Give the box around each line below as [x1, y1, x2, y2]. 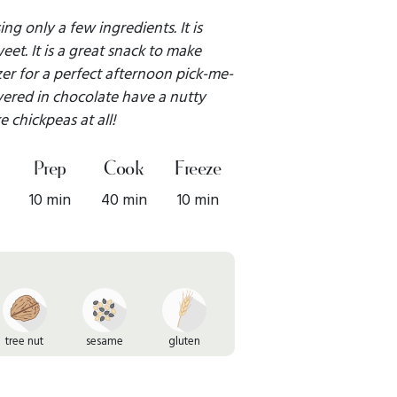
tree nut [5, 331, 44, 350]
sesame [85, 331, 123, 350]
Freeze [175, 157, 222, 183]
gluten [167, 331, 200, 350]
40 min [100, 187, 147, 212]
